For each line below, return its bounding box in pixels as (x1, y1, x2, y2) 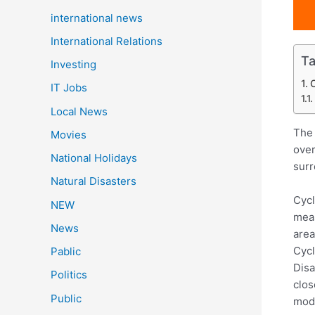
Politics (51, 268, 87, 282)
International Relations (51, 34, 162, 48)
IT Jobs (51, 81, 87, 95)
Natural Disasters (51, 174, 136, 188)
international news (51, 11, 143, 25)
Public (51, 291, 82, 305)
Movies (51, 127, 86, 141)
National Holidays (51, 151, 137, 165)
